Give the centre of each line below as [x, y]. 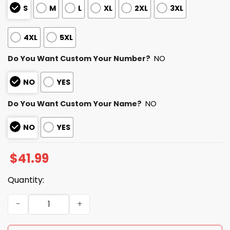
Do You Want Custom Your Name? [75, 104]
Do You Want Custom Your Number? [79, 59]
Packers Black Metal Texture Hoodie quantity [96, 199]
